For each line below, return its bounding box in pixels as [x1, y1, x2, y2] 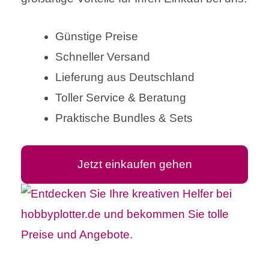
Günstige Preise [55, 29, 138, 43]
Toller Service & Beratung [55, 91, 186, 104]
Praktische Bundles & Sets [55, 111, 193, 124]
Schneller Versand [55, 50, 150, 63]
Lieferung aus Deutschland [55, 70, 195, 83]
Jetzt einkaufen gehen [77, 158, 192, 171]
